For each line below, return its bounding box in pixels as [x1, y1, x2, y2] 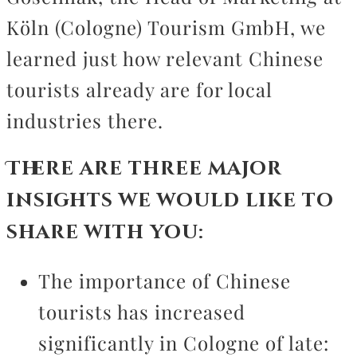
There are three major [6, 156, 282, 182]
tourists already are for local [6, 76, 273, 102]
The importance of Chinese [38, 268, 291, 293]
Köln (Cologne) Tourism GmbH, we [6, 14, 326, 40]
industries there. [6, 108, 163, 133]
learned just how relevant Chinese [6, 45, 324, 71]
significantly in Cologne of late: [38, 330, 329, 355]
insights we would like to [6, 188, 334, 214]
